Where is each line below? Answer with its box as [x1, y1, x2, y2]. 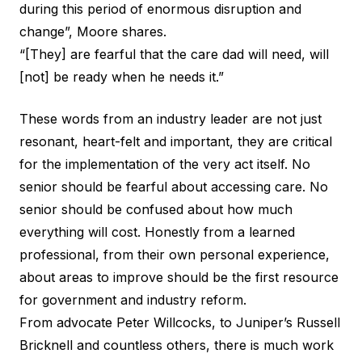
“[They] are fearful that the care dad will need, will [19, 45, 329, 62]
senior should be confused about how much [19, 200, 293, 217]
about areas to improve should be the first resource [19, 268, 339, 285]
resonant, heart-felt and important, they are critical [19, 133, 332, 149]
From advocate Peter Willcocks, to [19, 314, 236, 330]
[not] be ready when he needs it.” [19, 68, 224, 85]
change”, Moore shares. [19, 23, 166, 40]
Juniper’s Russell [236, 314, 340, 330]
